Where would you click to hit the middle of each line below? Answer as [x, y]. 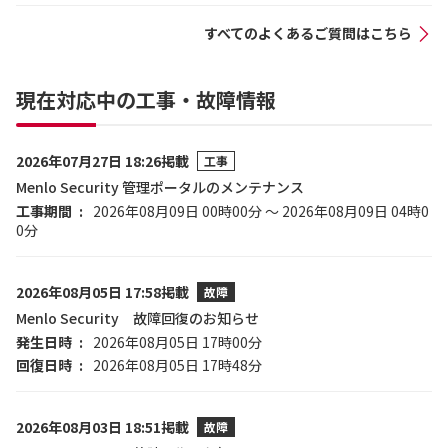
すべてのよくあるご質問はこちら [308, 33]
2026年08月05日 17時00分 [177, 342]
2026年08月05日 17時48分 [177, 365]
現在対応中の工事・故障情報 [146, 99]
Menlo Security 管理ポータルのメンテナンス [160, 187]
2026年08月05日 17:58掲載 [102, 292]
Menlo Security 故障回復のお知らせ [137, 318]
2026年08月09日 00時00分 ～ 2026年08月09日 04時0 [261, 211]
